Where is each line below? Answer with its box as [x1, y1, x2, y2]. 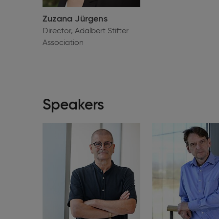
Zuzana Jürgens [43, 14, 108, 23]
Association [43, 39, 84, 47]
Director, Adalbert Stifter [43, 27, 129, 35]
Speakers [43, 98, 104, 113]
